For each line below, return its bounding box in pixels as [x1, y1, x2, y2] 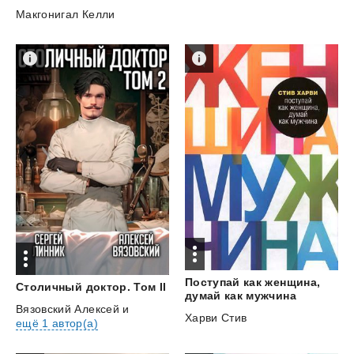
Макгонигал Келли [16, 8, 115, 21]
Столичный [16, 280, 83, 293]
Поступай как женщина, [184, 276, 321, 289]
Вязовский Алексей [16, 302, 119, 315]
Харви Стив [184, 311, 247, 325]
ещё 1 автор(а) [16, 316, 98, 330]
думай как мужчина [184, 289, 296, 303]
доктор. [85, 280, 130, 293]
